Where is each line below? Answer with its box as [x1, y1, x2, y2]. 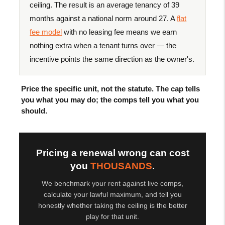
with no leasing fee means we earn [62, 27, 177, 36]
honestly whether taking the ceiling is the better [38, 201, 187, 209]
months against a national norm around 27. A [30, 14, 177, 23]
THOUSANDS [90, 160, 152, 171]
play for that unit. [86, 212, 139, 220]
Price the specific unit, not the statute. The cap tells [21, 84, 200, 93]
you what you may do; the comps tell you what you [21, 95, 199, 104]
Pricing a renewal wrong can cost [36, 147, 189, 158]
